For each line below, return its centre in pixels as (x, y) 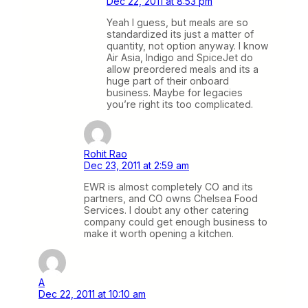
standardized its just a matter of (180, 34)
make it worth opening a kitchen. (159, 233)
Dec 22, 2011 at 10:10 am (92, 294)
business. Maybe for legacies (175, 93)
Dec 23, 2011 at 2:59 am (136, 165)
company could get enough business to (176, 221)
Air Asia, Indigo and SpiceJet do (180, 58)
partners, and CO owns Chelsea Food (171, 198)
